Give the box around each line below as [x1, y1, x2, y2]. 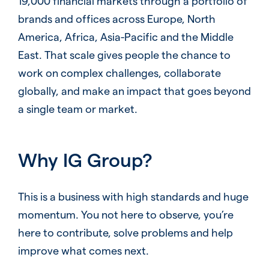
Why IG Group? [17, 147, 153, 171]
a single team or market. [17, 101, 138, 115]
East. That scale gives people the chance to [17, 47, 231, 61]
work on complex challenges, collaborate [17, 65, 221, 79]
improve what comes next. [17, 243, 149, 256]
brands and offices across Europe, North [17, 11, 216, 25]
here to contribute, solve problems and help [17, 225, 233, 238]
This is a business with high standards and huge [17, 189, 249, 202]
